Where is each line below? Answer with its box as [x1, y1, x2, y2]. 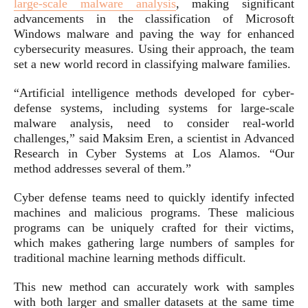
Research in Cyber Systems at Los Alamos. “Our [14, 146, 294, 160]
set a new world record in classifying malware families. [14, 57, 291, 71]
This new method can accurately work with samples [14, 280, 294, 294]
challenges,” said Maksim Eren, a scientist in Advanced [14, 131, 294, 145]
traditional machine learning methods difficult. [14, 251, 246, 265]
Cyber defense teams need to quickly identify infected [14, 190, 294, 204]
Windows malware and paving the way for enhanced [14, 27, 294, 41]
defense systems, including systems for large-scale [14, 101, 294, 115]
